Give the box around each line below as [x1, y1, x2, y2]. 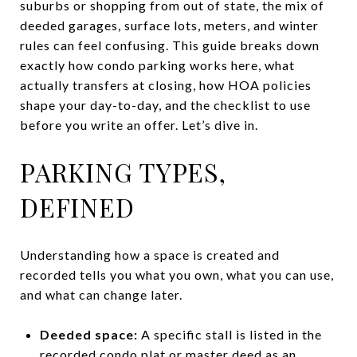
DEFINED [20, 190, 135, 224]
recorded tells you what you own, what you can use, [20, 266, 334, 282]
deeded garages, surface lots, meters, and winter [20, 18, 319, 33]
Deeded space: [39, 326, 138, 342]
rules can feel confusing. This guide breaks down [20, 37, 320, 53]
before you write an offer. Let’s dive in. [20, 117, 258, 132]
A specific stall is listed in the [137, 326, 322, 342]
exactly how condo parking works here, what [20, 57, 295, 73]
